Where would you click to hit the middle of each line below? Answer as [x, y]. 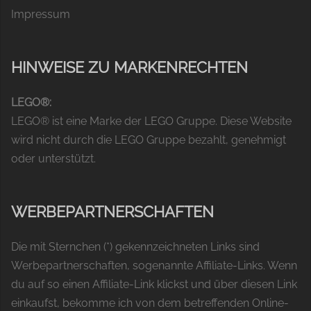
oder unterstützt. [53, 159]
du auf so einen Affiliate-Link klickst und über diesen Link [154, 285]
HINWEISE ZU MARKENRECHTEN [129, 68]
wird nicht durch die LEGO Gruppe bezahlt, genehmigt [149, 140]
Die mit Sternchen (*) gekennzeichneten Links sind [135, 247]
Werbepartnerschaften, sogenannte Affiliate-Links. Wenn [154, 266]
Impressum [41, 15]
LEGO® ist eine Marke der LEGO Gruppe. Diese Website [151, 121]
